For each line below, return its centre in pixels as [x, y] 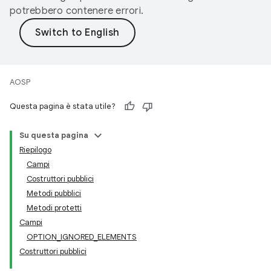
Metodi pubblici [54, 193]
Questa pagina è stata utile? [63, 106]
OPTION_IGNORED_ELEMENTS [82, 237]
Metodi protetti [54, 208]
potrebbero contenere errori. [77, 11]
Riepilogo [35, 150]
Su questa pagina [54, 135]
